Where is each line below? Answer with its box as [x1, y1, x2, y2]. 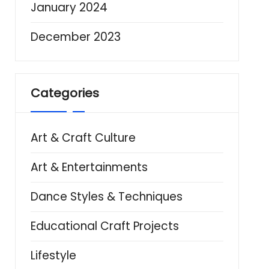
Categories [30, 85, 99, 101]
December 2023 [30, 29, 121, 45]
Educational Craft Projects [30, 218, 179, 234]
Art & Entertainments [30, 159, 148, 175]
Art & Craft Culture [30, 130, 136, 146]
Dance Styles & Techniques [30, 189, 183, 205]
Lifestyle [30, 247, 76, 264]
